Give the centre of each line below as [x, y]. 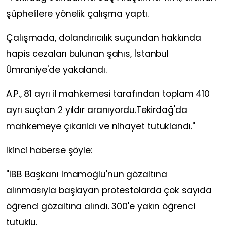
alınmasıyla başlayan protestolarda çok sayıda [109, 191]
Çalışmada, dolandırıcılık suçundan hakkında [104, 38]
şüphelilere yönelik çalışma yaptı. [77, 14]
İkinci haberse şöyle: [49, 150]
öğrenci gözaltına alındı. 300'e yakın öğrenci [101, 207]
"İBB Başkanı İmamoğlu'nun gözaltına [87, 175]
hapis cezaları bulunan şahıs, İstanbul [88, 54]
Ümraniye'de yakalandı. [57, 70]
